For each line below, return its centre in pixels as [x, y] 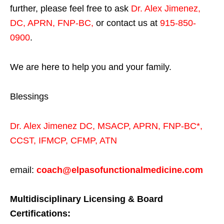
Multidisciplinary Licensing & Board [86, 199]
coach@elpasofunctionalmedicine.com [120, 170]
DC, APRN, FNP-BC [50, 23]
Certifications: [40, 213]
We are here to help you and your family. [91, 67]
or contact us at [127, 23]
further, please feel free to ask [70, 8]
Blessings [29, 96]
